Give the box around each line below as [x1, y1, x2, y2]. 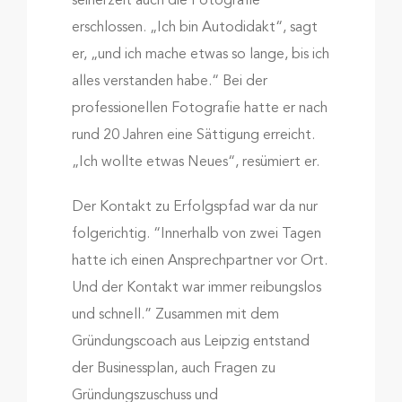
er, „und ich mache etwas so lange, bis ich [71, 48, 329, 63]
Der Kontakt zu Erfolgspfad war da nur [71, 200, 318, 215]
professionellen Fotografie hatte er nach [71, 101, 328, 117]
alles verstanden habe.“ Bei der [71, 74, 267, 90]
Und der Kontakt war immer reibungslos [71, 281, 321, 296]
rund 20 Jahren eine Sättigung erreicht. [71, 128, 315, 144]
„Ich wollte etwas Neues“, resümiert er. [71, 155, 319, 170]
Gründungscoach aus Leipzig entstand [71, 335, 310, 350]
